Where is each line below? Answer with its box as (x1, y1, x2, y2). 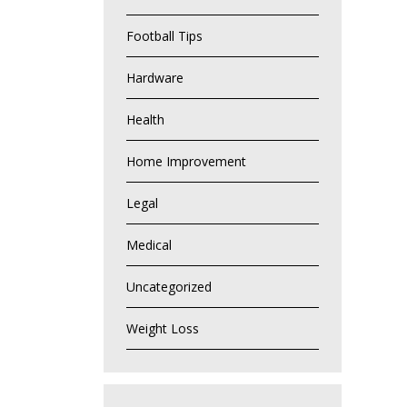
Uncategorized (125, 278, 212, 296)
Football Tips (125, 27, 203, 45)
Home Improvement (125, 153, 246, 171)
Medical (125, 236, 172, 254)
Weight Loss (125, 320, 199, 338)
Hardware (125, 69, 184, 87)
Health (125, 111, 164, 129)
